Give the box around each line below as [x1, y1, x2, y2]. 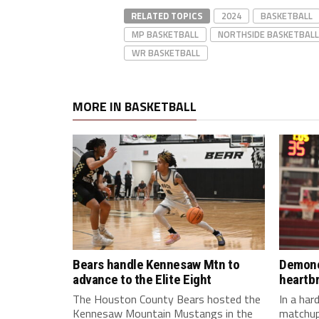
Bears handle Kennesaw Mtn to [73, 256, 240, 273]
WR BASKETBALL [132, 46, 200, 61]
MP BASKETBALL [132, 27, 199, 42]
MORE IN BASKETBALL [73, 97, 197, 117]
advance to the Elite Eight [73, 271, 212, 288]
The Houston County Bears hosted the [73, 291, 261, 308]
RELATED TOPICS [131, 9, 203, 23]
